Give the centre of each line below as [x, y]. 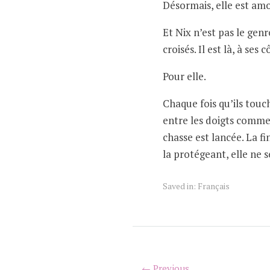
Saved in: [180, 186]
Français [214, 186]
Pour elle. [184, 76]
